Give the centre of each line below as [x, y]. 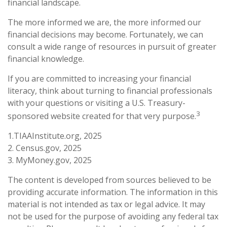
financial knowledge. [46, 59]
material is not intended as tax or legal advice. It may [106, 204]
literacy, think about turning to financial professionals [110, 90]
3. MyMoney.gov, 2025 [50, 160]
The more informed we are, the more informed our [104, 22]
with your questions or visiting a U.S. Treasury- [97, 103]
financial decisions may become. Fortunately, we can [105, 34]
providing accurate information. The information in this [113, 192]
